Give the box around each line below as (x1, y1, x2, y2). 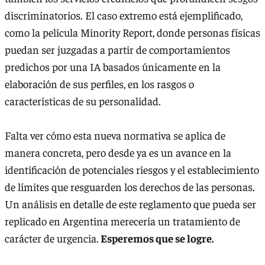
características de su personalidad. (5, 94, 161, 108)
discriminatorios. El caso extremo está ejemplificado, (5, 8, 243, 22)
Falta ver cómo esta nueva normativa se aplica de (5, 128, 225, 143)
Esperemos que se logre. (99, 231, 214, 245)
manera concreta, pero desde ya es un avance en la (5, 146, 231, 160)
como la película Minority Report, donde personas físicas (5, 25, 260, 40)
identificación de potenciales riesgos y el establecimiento (5, 163, 259, 177)
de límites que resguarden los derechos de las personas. (5, 180, 255, 194)
